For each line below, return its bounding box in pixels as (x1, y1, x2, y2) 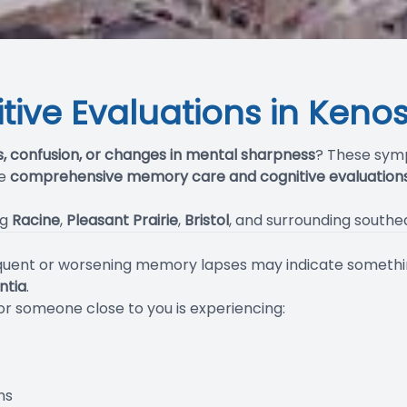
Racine (12, 209, 60, 231)
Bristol (184, 209, 229, 231)
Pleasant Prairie (66, 209, 178, 231)
